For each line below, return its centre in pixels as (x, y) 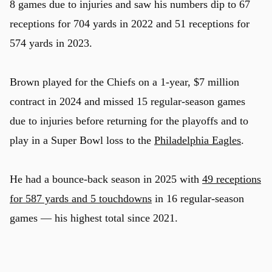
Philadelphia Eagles (198, 140)
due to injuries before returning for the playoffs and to (129, 121)
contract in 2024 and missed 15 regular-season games (127, 101)
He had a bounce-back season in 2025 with (106, 179)
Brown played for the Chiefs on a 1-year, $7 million (124, 82)
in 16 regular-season (198, 198)
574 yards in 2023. (51, 43)
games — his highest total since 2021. (94, 218)
